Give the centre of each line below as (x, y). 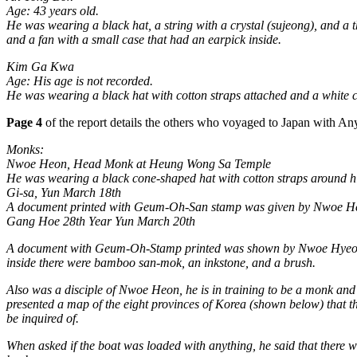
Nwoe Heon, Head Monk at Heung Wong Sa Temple (139, 164)
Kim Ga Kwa (40, 67)
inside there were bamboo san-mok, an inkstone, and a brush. (161, 263)
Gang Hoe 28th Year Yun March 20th (101, 221)
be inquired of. (43, 318)
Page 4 (24, 122)
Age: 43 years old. (53, 11)
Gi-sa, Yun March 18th (64, 192)
